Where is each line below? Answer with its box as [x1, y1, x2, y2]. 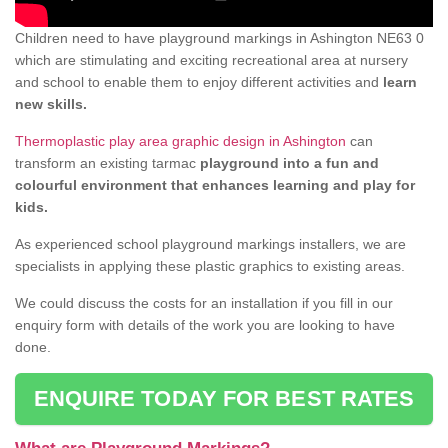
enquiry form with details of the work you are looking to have [15, 317, 395, 334]
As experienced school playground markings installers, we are [15, 236, 406, 253]
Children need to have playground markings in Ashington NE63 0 [15, 30, 424, 47]
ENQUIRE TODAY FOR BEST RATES [33, 386, 415, 412]
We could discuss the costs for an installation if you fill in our [15, 295, 393, 312]
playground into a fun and [200, 155, 379, 172]
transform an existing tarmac [15, 155, 200, 172]
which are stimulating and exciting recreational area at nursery [15, 52, 408, 69]
